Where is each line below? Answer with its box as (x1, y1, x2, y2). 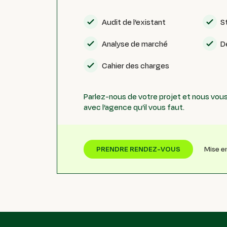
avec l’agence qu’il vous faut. (84, 101, 185, 113)
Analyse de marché (101, 37, 168, 49)
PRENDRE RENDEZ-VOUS (96, 144, 181, 155)
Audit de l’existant (101, 16, 166, 27)
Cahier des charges (101, 59, 169, 71)
